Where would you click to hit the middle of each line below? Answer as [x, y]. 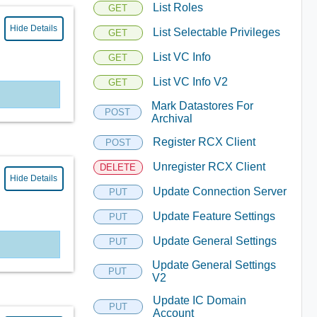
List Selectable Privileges [216, 32]
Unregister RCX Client [209, 167]
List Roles [178, 7]
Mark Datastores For [202, 105]
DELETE [118, 167]
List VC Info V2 [190, 82]
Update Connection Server [219, 191]
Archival [172, 118]
